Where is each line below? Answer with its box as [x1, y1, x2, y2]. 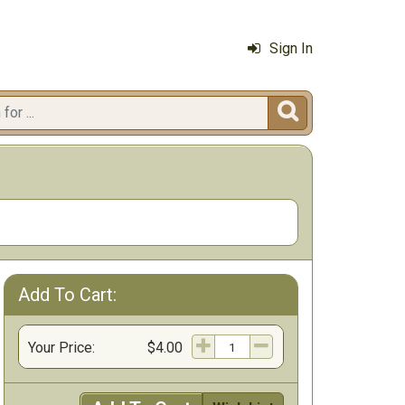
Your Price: [28, 339, 96, 356]
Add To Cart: [18, 284, 118, 306]
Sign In [269, 40, 313, 57]
